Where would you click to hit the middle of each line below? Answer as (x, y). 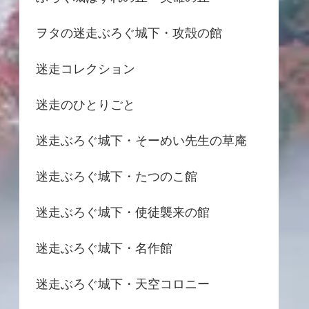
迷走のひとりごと (86, 104)
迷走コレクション (86, 69)
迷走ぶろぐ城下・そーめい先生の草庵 (141, 140)
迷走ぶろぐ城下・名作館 (104, 248)
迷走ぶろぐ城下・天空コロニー (123, 284)
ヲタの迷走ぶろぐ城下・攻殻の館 (129, 33)
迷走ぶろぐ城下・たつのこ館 (117, 176)
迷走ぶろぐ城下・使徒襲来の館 (123, 212)
